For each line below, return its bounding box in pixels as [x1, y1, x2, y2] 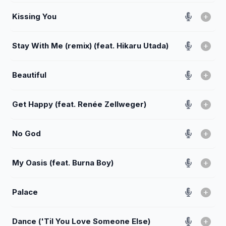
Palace [12, 187, 38, 197]
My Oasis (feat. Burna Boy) [12, 157, 114, 167]
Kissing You [12, 11, 56, 21]
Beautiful [12, 70, 46, 80]
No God [12, 128, 41, 138]
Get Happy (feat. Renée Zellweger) [12, 99, 146, 109]
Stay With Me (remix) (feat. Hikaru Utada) [12, 40, 168, 50]
